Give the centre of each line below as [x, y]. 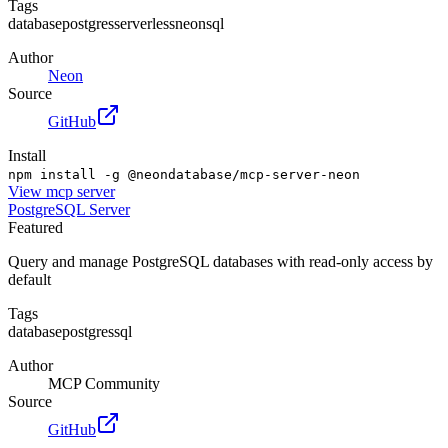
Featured [35, 227]
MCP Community [104, 383]
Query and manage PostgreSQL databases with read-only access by [220, 261]
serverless [144, 23]
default [29, 279]
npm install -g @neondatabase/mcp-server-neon [184, 174]
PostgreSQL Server [69, 209]
